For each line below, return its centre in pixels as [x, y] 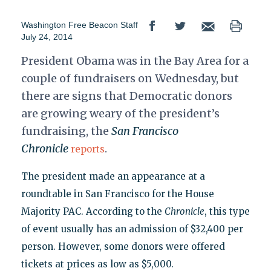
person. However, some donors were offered [123, 247]
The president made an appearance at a [113, 177]
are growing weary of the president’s [120, 114]
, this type [227, 212]
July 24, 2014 [47, 37]
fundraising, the [66, 131]
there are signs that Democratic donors [126, 96]
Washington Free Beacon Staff [79, 25]
